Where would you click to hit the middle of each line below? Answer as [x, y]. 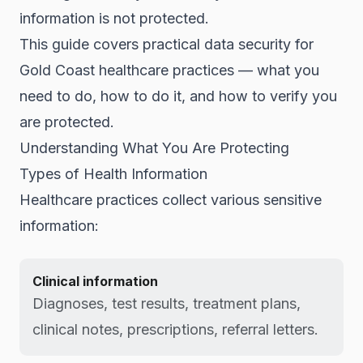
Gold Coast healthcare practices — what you [169, 70]
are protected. [67, 122]
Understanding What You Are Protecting [154, 148]
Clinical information [95, 281]
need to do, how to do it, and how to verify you [178, 96]
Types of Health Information [113, 174]
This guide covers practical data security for [167, 44]
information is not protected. [114, 18]
